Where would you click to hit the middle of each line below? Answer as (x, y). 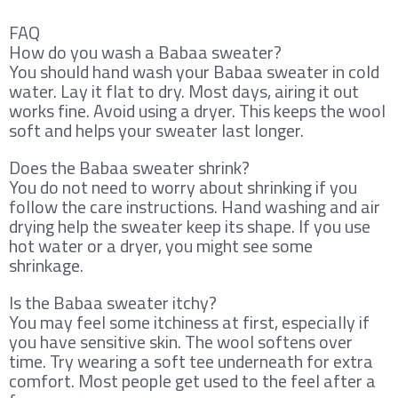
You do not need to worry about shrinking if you (183, 187)
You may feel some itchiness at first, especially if (189, 322)
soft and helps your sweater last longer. (156, 130)
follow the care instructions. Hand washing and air (195, 206)
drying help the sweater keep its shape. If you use (190, 226)
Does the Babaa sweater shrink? (129, 167)
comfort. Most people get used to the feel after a (192, 380)
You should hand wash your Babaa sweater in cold (194, 71)
